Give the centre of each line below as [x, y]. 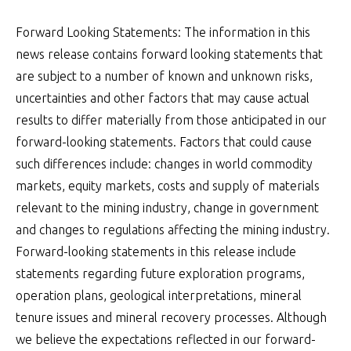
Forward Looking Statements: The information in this [163, 32]
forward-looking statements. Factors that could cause [164, 142]
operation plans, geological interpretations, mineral [159, 295]
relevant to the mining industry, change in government [167, 208]
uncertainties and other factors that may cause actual [163, 98]
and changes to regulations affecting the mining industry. [173, 230]
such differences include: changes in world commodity [164, 164]
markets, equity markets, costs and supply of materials [168, 186]
